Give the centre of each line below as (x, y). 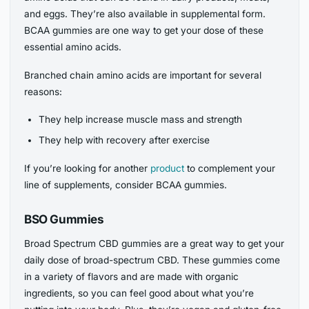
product (168, 169)
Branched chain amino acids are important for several (143, 76)
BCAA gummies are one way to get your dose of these (144, 31)
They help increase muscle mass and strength (140, 120)
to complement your (230, 169)
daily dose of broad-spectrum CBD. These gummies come (152, 260)
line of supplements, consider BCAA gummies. (126, 185)
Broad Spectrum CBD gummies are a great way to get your (154, 244)
